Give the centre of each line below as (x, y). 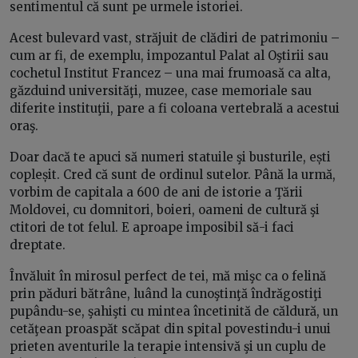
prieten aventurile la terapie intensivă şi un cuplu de (168, 347)
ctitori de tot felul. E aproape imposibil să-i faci (152, 228)
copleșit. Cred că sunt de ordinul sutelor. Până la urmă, (173, 175)
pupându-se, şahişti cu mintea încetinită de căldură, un (174, 312)
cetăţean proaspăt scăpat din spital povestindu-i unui (170, 329)
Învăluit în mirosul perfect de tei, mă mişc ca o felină (168, 276)
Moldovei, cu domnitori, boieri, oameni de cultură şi (165, 210)
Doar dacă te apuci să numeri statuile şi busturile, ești (170, 157)
